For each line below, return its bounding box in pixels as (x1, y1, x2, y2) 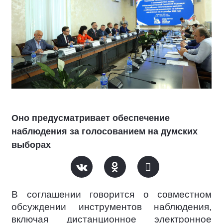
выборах (11, 140, 51, 150)
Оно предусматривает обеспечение (11, 113, 170, 123)
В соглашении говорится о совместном (11, 189, 212, 200)
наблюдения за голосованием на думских (11, 126, 198, 137)
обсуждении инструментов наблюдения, (11, 202, 212, 213)
